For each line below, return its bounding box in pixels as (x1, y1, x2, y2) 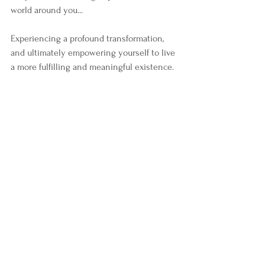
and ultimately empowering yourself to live (11, 47, 177, 58)
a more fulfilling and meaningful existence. (11, 61, 174, 72)
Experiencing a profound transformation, (11, 33, 166, 44)
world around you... (11, 4, 83, 15)
